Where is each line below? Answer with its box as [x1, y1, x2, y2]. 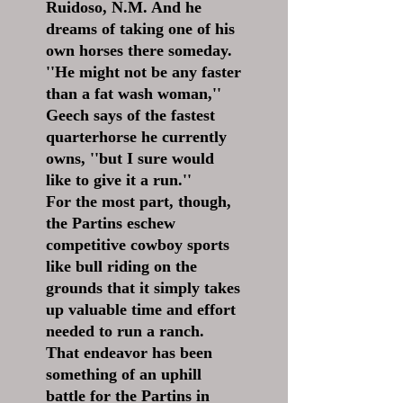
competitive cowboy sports [46, 236, 229, 254]
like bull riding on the [46, 257, 197, 275]
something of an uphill [46, 365, 201, 383]
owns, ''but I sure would [46, 149, 214, 167]
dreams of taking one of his [46, 20, 235, 38]
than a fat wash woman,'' [46, 85, 221, 103]
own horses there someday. [46, 41, 232, 59]
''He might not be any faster [46, 63, 241, 81]
